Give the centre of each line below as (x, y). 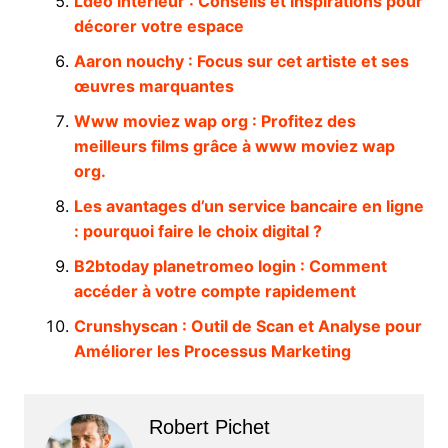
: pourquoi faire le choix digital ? (197, 231)
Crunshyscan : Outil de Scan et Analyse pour (247, 326)
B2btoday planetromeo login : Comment (230, 266)
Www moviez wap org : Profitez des (214, 121)
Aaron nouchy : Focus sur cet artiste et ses (241, 61)
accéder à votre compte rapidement (214, 291)
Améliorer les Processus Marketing (212, 351)
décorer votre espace (158, 26)
